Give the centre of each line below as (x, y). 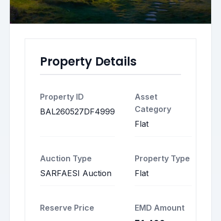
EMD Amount (160, 208)
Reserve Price (67, 208)
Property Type (162, 158)
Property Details (88, 61)
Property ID (62, 97)
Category (153, 109)
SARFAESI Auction (76, 173)
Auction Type (66, 158)
